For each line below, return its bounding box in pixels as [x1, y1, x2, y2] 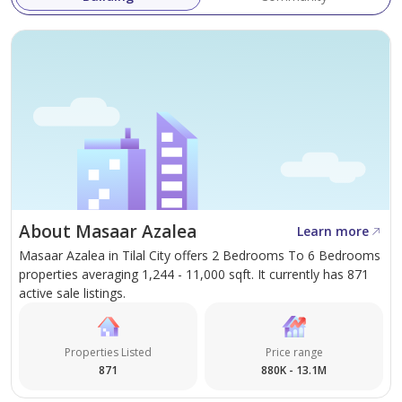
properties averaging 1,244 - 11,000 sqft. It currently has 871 [19, 266, 369, 284]
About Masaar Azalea [19, 220, 197, 244]
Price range [265, 345, 323, 361]
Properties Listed [65, 345, 152, 361]
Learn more [297, 223, 369, 240]
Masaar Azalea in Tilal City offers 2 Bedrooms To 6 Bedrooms [19, 247, 380, 265]
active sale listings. [19, 284, 126, 302]
